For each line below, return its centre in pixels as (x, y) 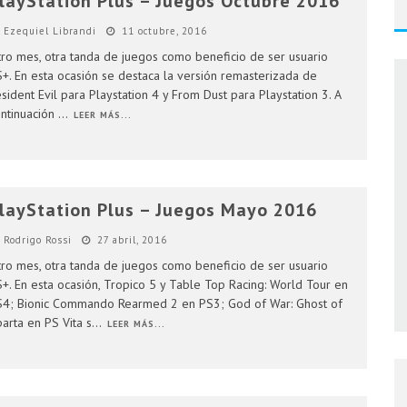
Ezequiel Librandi (50, 31)
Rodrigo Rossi (37, 240)
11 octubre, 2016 (164, 31)
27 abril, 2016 (132, 240)
